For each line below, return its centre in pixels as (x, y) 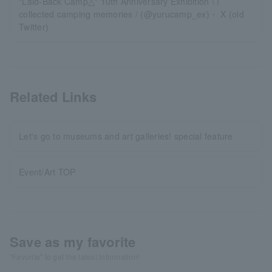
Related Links (53, 97)
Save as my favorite (73, 242)
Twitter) (34, 27)
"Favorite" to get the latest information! (75, 257)
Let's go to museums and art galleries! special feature (126, 136)
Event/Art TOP (47, 172)
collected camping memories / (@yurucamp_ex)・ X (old (131, 14)
